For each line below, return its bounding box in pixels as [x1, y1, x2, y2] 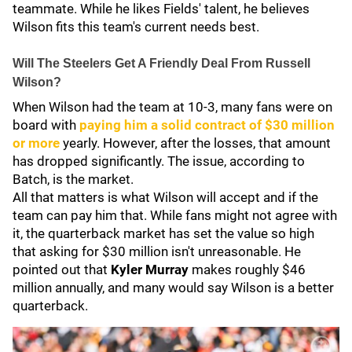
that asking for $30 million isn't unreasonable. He [13, 244, 301, 259]
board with [13, 117, 79, 133]
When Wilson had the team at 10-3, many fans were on [13, 99, 332, 115]
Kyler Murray [111, 262, 189, 277]
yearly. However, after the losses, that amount [60, 135, 331, 151]
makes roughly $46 [189, 262, 306, 277]
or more [13, 135, 60, 151]
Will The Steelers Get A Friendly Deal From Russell [13, 57, 310, 70]
